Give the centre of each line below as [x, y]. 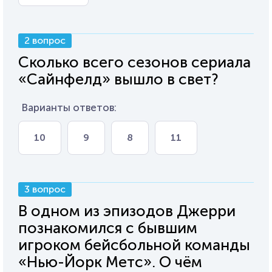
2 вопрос [45, 40]
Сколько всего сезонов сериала [134, 62]
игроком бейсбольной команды [134, 245]
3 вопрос [45, 189]
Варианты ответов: [69, 107]
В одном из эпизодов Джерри [127, 211]
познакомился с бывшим [108, 228]
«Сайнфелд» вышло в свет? [118, 79]
